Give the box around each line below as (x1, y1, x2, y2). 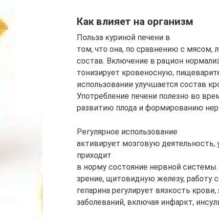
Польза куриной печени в (77, 33, 170, 43)
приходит (77, 151, 111, 160)
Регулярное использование (77, 127, 177, 137)
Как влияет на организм (77, 15, 193, 27)
